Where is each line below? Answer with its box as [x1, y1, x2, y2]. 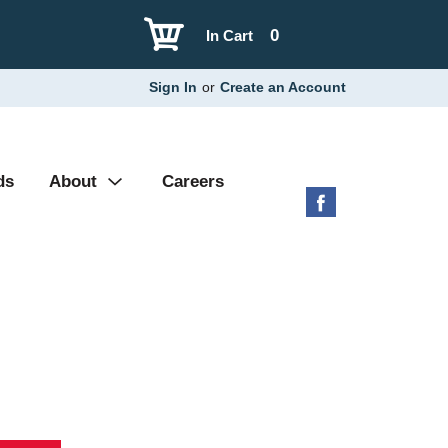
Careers [162, 172, 224, 191]
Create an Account [220, 79, 346, 95]
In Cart [206, 27, 254, 44]
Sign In [149, 79, 197, 95]
